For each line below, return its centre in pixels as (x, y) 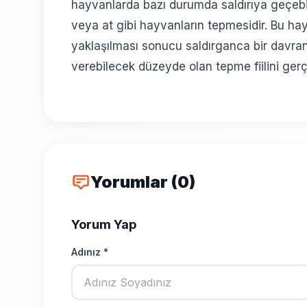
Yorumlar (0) (143, 182)
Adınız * (90, 251)
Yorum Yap (104, 224)
